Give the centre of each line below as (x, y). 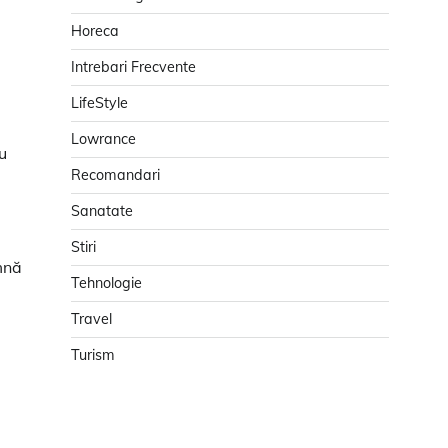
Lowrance (103, 139)
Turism (93, 355)
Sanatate (102, 211)
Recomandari (115, 175)
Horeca (95, 31)
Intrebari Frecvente (133, 67)
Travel (91, 319)
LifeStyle (99, 103)
